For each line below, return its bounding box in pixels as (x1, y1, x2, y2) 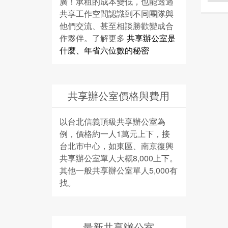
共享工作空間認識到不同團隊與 (60, 8, 174, 20)
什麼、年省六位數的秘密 (60, 44, 149, 56)
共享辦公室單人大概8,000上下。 (60, 152, 178, 164)
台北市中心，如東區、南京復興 (60, 140, 174, 152)
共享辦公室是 (127, 32, 176, 44)
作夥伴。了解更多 (60, 32, 127, 44)
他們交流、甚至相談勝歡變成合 (60, 20, 174, 32)
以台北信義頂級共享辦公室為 (60, 116, 165, 128)
